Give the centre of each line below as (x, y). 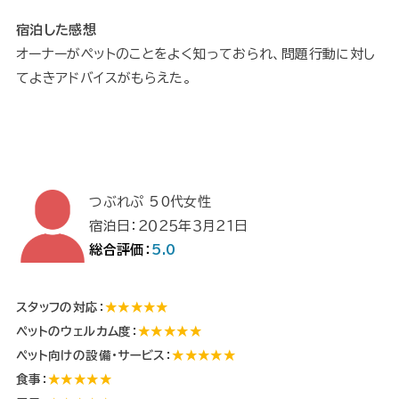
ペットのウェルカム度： (77, 331)
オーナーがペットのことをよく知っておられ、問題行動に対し (195, 54)
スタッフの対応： (60, 307)
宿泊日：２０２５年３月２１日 (169, 225)
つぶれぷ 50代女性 (151, 201)
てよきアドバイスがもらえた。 (104, 78)
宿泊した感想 (56, 30)
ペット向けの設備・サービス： (94, 355)
